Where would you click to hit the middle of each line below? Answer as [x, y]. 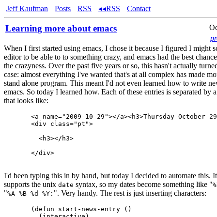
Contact [139, 8]
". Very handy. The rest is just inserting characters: [130, 193]
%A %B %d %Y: [31, 194]
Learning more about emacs [61, 28]
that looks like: [26, 101]
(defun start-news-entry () [77, 209]
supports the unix [31, 184]
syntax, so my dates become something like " [143, 184]
